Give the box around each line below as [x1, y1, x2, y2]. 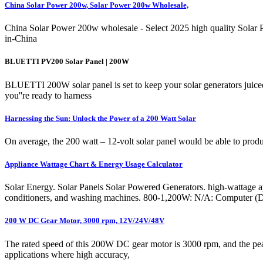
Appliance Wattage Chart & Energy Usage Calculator [5, 160, 183, 169]
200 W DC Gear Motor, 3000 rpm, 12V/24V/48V [5, 216, 164, 225]
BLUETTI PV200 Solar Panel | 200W [5, 57, 129, 66]
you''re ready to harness [5, 90, 92, 100]
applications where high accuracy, [5, 249, 130, 259]
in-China [5, 33, 37, 44]
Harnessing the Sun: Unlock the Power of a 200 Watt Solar [5, 113, 196, 123]
